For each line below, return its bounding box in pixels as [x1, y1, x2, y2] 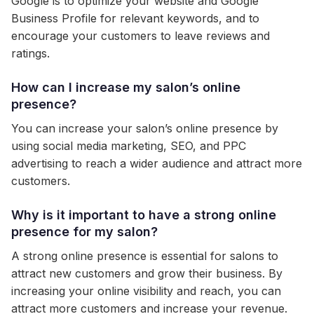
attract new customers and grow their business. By [11, 266, 282, 280]
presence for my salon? [11, 224, 158, 239]
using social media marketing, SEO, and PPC [11, 139, 246, 153]
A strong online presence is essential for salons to [11, 249, 278, 263]
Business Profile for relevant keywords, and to [11, 11, 259, 25]
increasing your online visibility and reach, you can [11, 284, 281, 298]
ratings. [11, 46, 50, 60]
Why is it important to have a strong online [11, 207, 276, 222]
